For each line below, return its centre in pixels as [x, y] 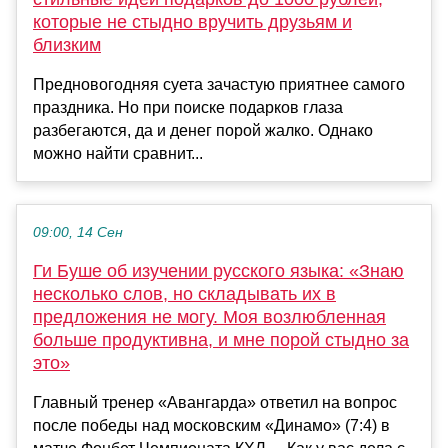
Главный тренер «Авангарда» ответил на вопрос [215, 402]
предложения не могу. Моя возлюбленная [209, 316]
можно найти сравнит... [118, 153]
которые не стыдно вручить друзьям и [192, 21]
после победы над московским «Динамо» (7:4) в [211, 425]
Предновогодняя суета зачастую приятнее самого [219, 84]
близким [67, 44]
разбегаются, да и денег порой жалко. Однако [203, 130]
